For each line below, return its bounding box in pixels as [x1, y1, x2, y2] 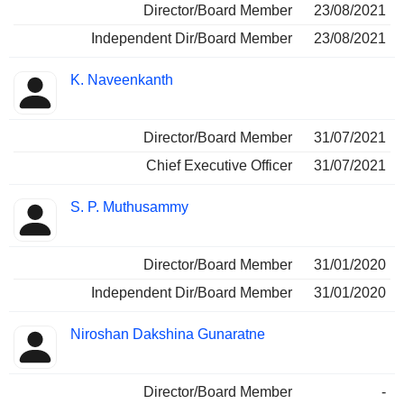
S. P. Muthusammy [70, 199, 188, 216]
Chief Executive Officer [146, 158, 292, 174]
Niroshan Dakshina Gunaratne [70, 326, 265, 343]
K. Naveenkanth [70, 72, 173, 88]
